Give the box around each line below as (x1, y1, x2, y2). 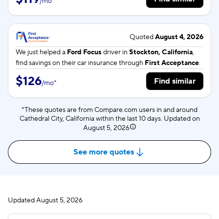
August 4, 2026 (155, 33, 203, 42)
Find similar (154, 76, 196, 86)
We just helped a (16, 48, 67, 57)
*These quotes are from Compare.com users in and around (22, 106, 197, 114)
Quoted (130, 33, 155, 42)
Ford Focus (67, 48, 102, 57)
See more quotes (73, 147, 134, 157)
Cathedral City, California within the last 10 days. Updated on (19, 114, 200, 123)
